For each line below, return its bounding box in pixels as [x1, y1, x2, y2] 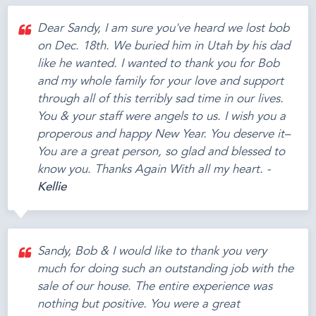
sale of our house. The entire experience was [37, 280, 273, 293]
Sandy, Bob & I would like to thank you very [37, 245, 267, 257]
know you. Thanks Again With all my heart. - [37, 164, 272, 176]
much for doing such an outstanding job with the [37, 262, 294, 275]
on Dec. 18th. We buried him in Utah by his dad [37, 40, 291, 53]
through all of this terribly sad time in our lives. [37, 93, 284, 106]
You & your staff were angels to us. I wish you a [37, 111, 286, 123]
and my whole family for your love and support [37, 75, 284, 88]
